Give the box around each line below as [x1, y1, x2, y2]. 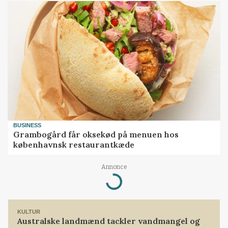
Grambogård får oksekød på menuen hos [13, 129, 179, 140]
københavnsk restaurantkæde [13, 139, 135, 150]
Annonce [101, 163, 127, 170]
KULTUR [17, 208, 41, 215]
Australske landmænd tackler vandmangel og [17, 216, 201, 226]
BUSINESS [13, 122, 42, 128]
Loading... [84, 176, 121, 188]
